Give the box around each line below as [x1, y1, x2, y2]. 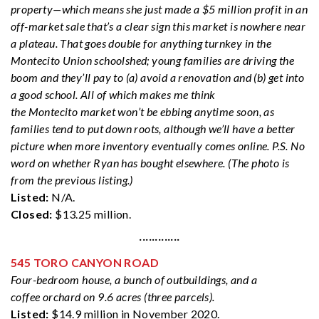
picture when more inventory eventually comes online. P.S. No [11, 139, 305, 153]
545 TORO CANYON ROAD [11, 256, 159, 270]
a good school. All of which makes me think [11, 88, 216, 102]
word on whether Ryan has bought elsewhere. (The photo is [11, 156, 290, 170]
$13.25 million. [52, 207, 132, 221]
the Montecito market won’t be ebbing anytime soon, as [11, 105, 275, 119]
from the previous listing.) [11, 173, 133, 187]
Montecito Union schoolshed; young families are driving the [11, 53, 295, 68]
